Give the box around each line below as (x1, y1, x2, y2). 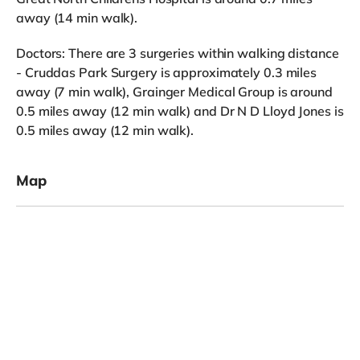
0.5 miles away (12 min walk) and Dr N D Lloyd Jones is (16, 103, 344, 120)
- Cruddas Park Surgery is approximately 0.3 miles (16, 64, 317, 81)
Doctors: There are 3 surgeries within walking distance (16, 45, 339, 62)
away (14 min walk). (16, 10, 138, 27)
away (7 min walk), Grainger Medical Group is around (16, 84, 333, 100)
